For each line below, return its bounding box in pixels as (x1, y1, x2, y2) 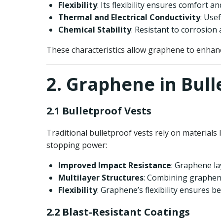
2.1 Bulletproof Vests (46, 104, 151, 117)
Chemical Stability (58, 24, 131, 35)
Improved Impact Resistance (58, 160, 171, 171)
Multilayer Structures (58, 172, 144, 183)
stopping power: (46, 140, 107, 150)
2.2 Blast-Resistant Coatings (46, 205, 190, 219)
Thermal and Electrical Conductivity (58, 12, 200, 23)
